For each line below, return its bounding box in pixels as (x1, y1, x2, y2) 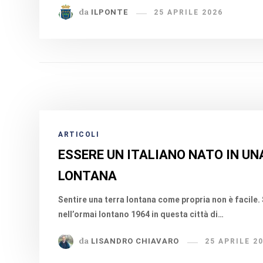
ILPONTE (91, 8, 129, 17)
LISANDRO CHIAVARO (91, 237, 180, 246)
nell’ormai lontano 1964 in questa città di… (58, 210, 224, 219)
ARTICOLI (58, 130, 100, 139)
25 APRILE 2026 (154, 8, 224, 17)
